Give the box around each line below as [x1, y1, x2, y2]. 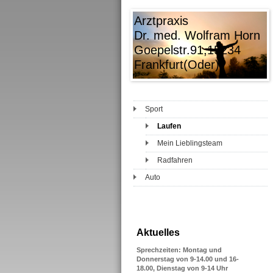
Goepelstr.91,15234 [133, 43, 241, 57]
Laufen [157, 122, 181, 130]
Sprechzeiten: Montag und [136, 246, 222, 253]
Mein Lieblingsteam [157, 139, 222, 147]
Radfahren [157, 156, 193, 165]
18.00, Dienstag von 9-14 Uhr [136, 264, 228, 272]
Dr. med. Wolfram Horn [133, 28, 260, 42]
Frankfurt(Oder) [133, 57, 219, 71]
